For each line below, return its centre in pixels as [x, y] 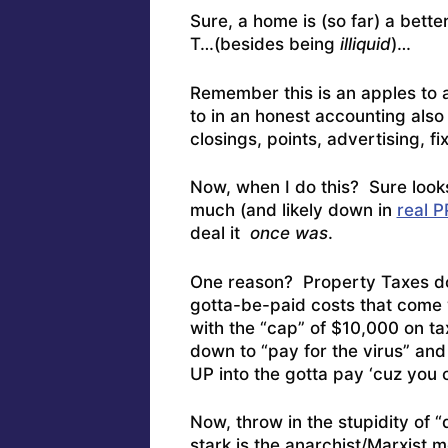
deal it [217, 233]
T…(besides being [264, 44]
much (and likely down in [293, 210]
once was [286, 233]
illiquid [365, 44]
